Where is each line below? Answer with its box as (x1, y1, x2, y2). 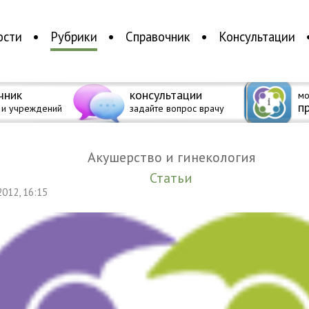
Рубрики (50, 28, 97, 46)
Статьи (157, 169, 193, 187)
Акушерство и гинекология (95, 148, 255, 166)
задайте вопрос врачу (129, 102, 224, 114)
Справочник (125, 28, 190, 46)
